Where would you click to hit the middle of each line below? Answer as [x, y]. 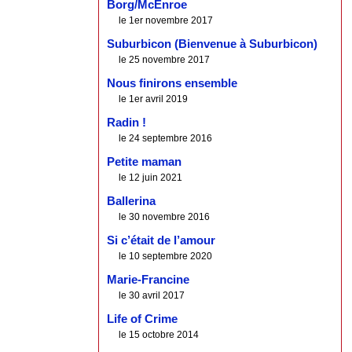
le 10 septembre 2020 [166, 257]
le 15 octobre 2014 [159, 335]
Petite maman [145, 162]
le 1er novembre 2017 [166, 21]
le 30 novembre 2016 [165, 217]
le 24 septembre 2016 [166, 139]
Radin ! [127, 123]
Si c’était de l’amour [161, 241]
